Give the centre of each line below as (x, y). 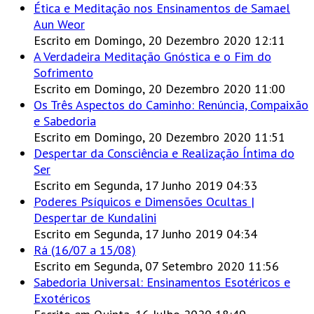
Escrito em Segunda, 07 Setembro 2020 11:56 (156, 266)
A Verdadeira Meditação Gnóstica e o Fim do (152, 57)
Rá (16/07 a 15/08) (85, 250)
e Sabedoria (65, 121)
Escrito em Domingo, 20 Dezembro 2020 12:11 (159, 41)
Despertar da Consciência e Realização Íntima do (164, 153)
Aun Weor (59, 25)
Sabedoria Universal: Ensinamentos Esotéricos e (162, 282)
